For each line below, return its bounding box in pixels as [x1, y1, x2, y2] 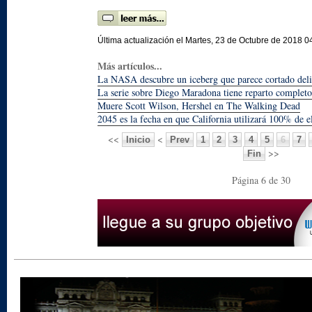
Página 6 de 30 [232, 173, 290, 187]
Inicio [125, 134, 150, 145]
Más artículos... [97, 58, 162, 73]
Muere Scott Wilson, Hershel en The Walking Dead [97, 99, 300, 112]
